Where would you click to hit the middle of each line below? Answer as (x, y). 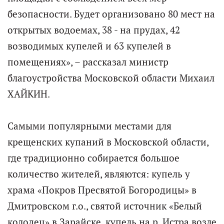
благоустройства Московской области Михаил (111, 78)
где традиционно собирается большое (93, 158)
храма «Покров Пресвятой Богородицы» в (102, 190)
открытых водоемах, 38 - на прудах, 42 (94, 30)
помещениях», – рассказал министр (88, 62)
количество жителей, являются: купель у (99, 174)
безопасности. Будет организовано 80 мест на (111, 14)
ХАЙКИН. (29, 94)
